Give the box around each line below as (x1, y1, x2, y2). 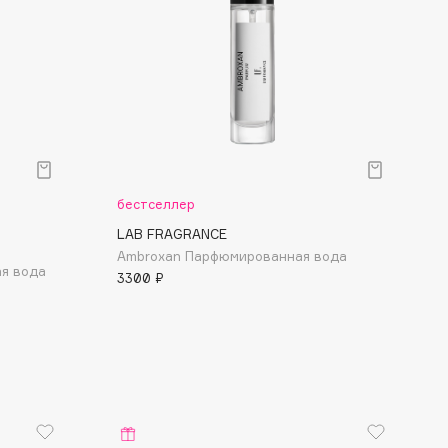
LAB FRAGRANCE (117, 226, 227, 242)
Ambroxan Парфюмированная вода (117, 248, 347, 264)
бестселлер (117, 196, 195, 212)
